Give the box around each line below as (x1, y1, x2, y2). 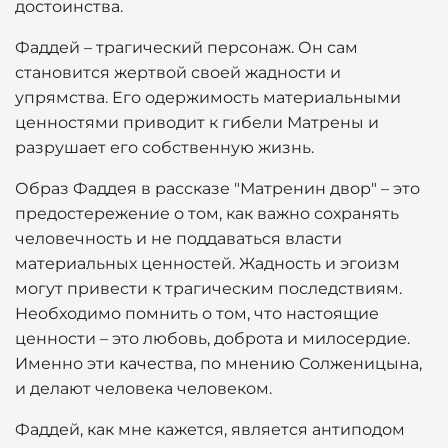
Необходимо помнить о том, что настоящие (15, 304, 379, 323)
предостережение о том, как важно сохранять (15, 204, 399, 223)
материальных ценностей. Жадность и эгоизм (15, 254, 400, 273)
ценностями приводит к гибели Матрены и (15, 113, 379, 132)
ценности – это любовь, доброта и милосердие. (15, 329, 410, 348)
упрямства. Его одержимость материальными (15, 88, 401, 107)
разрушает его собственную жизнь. (15, 138, 314, 157)
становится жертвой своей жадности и (15, 63, 341, 82)
